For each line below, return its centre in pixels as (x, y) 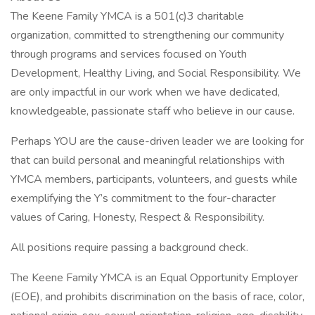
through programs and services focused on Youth (129, 54)
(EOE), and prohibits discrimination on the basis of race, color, (157, 297)
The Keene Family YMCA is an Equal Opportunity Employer (154, 278)
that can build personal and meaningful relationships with (148, 160)
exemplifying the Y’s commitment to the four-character (143, 198)
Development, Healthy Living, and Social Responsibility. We (156, 73)
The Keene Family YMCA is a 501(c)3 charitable (127, 16)
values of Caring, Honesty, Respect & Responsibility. (139, 217)
